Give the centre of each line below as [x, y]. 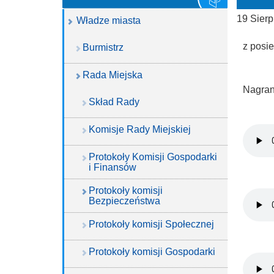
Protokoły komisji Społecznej [151, 224]
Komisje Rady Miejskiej [140, 129]
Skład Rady [114, 102]
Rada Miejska [113, 75]
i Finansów [113, 167]
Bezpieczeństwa [124, 201]
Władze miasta [109, 20]
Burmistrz [103, 47]
